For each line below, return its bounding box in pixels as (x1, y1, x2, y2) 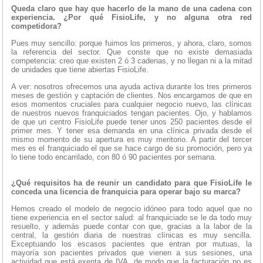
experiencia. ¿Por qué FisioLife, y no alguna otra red (11, 13, 252, 22)
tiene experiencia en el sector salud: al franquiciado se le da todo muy (11, 213, 252, 222)
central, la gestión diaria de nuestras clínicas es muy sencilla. (11, 231, 252, 240)
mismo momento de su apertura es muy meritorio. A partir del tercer (11, 135, 252, 144)
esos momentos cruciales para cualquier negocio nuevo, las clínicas (11, 100, 252, 109)
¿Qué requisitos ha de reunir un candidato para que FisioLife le (11, 178, 252, 188)
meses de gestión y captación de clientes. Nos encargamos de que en (11, 91, 252, 100)
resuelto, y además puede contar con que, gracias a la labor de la (11, 222, 252, 231)
